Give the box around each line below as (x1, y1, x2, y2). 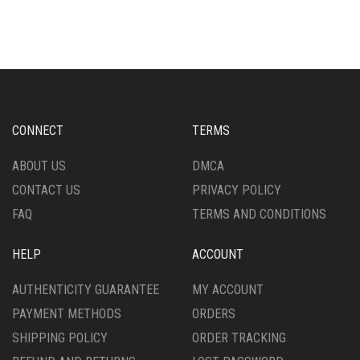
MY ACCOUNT (192, 282, 264, 298)
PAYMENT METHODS (12, 306, 121, 322)
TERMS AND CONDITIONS (192, 207, 326, 223)
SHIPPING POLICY (12, 330, 108, 346)
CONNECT (12, 123, 63, 139)
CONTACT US (12, 182, 80, 198)
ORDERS (192, 306, 235, 322)
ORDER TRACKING (192, 330, 286, 346)
